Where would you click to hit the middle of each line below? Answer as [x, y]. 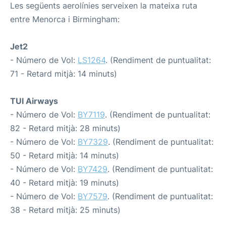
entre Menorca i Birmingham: [65, 19]
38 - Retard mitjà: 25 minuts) [65, 210]
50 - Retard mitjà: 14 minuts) [65, 155]
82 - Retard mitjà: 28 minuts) [65, 128]
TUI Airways [34, 101]
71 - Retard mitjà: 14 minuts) [64, 74]
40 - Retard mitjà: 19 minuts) [65, 183]
